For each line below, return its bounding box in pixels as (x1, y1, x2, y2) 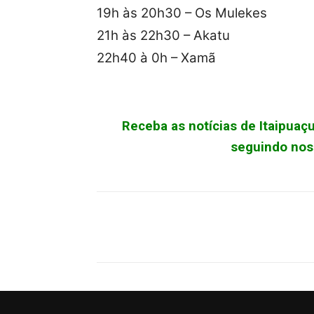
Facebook (130, 221, 167, 233)
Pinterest (271, 221, 305, 233)
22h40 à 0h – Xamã (97, 50, 216, 67)
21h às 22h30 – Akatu (97, 27, 230, 44)
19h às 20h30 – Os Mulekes (97, 5, 267, 22)
